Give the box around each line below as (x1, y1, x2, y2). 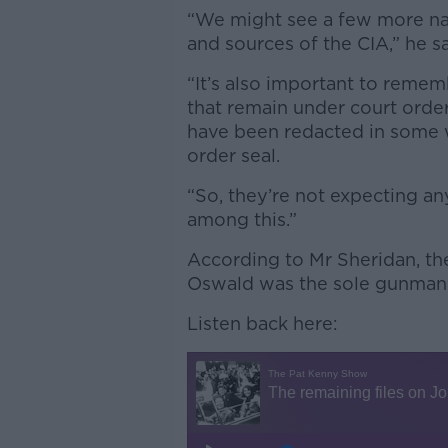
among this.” (186, 208, 297, 230)
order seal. (186, 144, 280, 166)
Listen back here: (186, 312, 338, 334)
